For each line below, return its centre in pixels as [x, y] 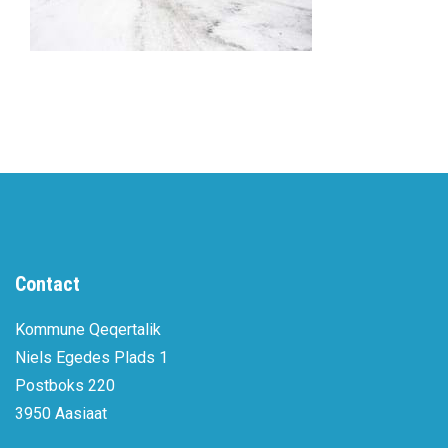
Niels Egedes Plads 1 [91, 357]
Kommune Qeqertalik [88, 329]
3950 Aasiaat [61, 413]
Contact [47, 283]
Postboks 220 [65, 385]
